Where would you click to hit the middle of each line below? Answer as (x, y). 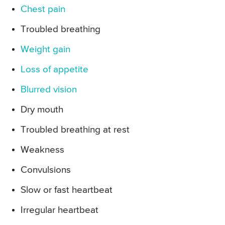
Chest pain (43, 10)
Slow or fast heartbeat (67, 190)
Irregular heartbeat (60, 210)
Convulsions (46, 170)
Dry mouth (42, 110)
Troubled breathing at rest (75, 130)
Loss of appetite (54, 70)
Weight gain (45, 50)
